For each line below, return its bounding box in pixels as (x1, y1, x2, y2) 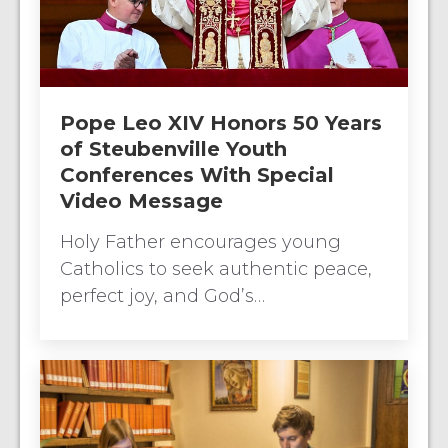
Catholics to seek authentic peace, (60, 258, 372, 281)
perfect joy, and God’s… (60, 285, 265, 308)
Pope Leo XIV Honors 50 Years (60, 111, 382, 136)
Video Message (60, 189, 223, 214)
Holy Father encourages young (60, 231, 341, 254)
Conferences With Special (60, 163, 334, 188)
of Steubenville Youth (60, 137, 287, 162)
